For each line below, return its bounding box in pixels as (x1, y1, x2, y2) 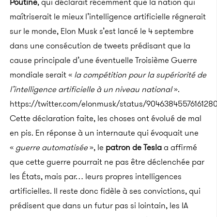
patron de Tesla (106, 141, 162, 153)
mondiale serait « (10, 68, 74, 80)
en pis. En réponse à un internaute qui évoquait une (10, 126, 199, 139)
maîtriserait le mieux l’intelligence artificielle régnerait (10, 10, 206, 22)
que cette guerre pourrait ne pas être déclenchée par (10, 155, 204, 168)
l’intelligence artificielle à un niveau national (10, 83, 172, 95)
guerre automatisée (15, 141, 88, 153)
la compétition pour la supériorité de (74, 68, 206, 80)
